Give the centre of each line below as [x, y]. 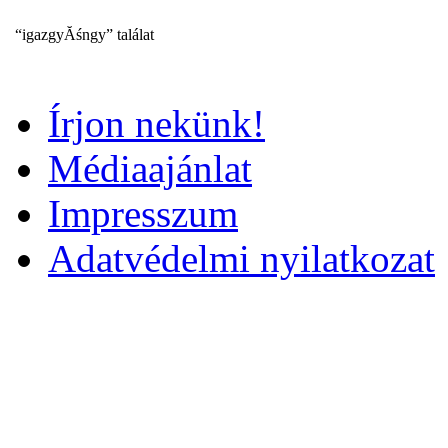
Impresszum [143, 213]
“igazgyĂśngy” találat [84, 34]
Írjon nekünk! [156, 123]
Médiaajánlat [150, 168]
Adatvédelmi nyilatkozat [241, 258]
